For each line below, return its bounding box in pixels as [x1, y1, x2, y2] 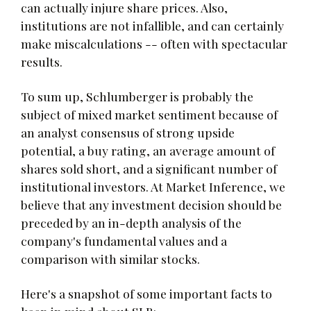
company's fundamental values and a [21, 232, 227, 249]
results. [21, 53, 62, 69]
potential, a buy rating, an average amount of [21, 142, 275, 158]
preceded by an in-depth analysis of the [21, 214, 242, 230]
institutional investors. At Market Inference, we [21, 178, 285, 194]
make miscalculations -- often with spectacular [21, 35, 287, 51]
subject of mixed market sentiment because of [21, 106, 278, 122]
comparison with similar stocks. [21, 250, 200, 267]
